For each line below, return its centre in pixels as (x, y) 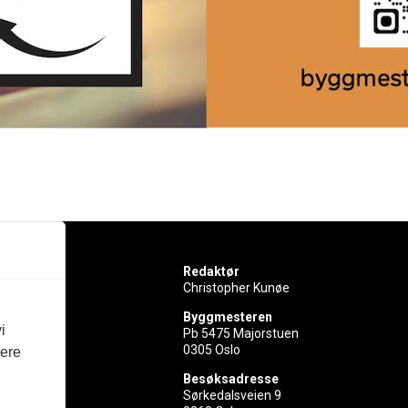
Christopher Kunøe (237, 287)
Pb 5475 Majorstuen (241, 333)
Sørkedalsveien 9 (233, 395)
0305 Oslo (212, 349)
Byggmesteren (228, 316)
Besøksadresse (231, 378)
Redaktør (212, 271)
